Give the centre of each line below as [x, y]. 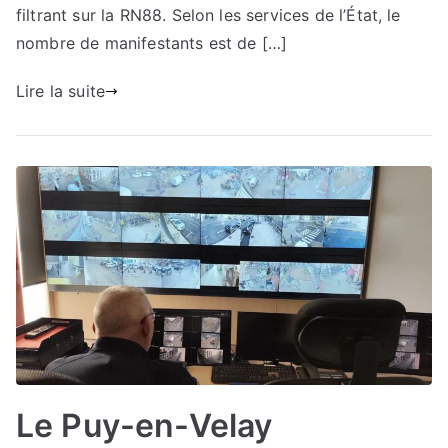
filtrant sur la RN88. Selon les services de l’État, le [208, 15]
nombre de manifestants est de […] [152, 43]
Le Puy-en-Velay [144, 425]
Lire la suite [61, 91]
